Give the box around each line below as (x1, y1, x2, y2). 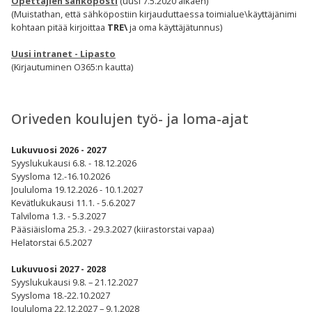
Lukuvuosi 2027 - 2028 (11, 262, 106, 275)
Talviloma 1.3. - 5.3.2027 (11, 209, 106, 222)
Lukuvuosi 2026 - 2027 (11, 143, 106, 156)
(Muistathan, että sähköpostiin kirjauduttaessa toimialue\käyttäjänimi (11, 8, 297, 21)
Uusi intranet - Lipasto (11, 47, 116, 61)
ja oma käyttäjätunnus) (127, 21, 222, 34)
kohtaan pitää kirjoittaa (11, 21, 107, 34)
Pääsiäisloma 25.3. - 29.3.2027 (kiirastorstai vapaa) (11, 222, 214, 235)
